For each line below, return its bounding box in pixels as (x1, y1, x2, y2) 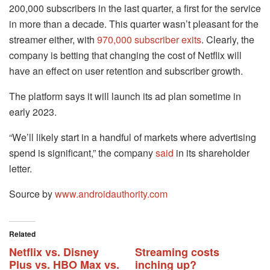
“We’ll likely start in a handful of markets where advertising (9, 130, 256, 145)
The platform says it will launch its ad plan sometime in (9, 89, 241, 104)
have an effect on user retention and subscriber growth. (9, 64, 243, 78)
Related (9, 228, 36, 240)
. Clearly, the (201, 33, 254, 47)
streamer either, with (9, 33, 97, 47)
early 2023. (9, 105, 57, 119)
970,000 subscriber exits (97, 33, 201, 47)
